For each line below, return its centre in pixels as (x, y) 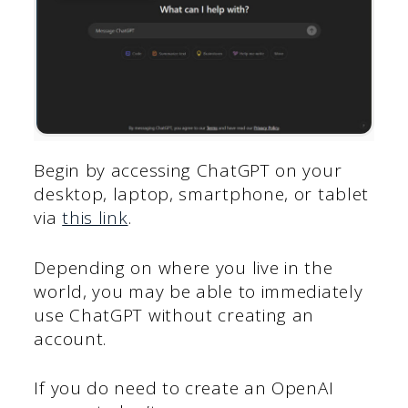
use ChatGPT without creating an (174, 315)
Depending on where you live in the (184, 267)
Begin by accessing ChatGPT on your (188, 171)
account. (73, 338)
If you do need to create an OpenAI (184, 388)
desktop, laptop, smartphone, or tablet (202, 194)
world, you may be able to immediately (199, 291)
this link (95, 218)
